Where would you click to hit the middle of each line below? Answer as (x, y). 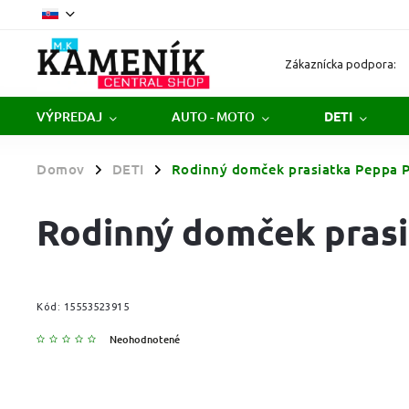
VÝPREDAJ (69, 116)
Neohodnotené (145, 339)
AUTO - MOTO (213, 116)
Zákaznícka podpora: (341, 63)
